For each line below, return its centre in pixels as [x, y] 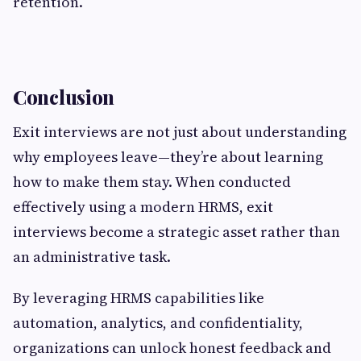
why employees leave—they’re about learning [168, 157]
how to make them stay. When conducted [152, 182]
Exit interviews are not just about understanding [180, 132]
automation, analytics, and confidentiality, [158, 323]
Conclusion [64, 97]
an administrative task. [92, 257]
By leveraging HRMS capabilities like [139, 298]
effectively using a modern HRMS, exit [143, 207]
